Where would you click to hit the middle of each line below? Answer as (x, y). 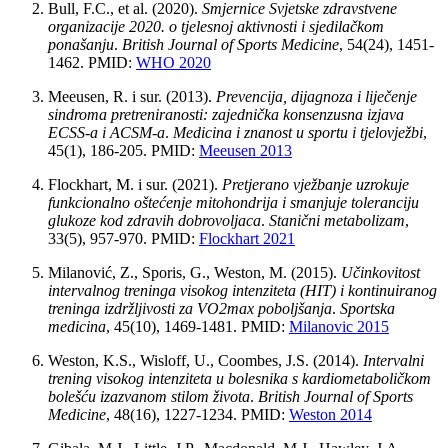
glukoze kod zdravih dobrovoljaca (154, 221)
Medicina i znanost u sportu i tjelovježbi (298, 133)
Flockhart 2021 (247, 239)
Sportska (367, 309)
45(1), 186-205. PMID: (123, 151)
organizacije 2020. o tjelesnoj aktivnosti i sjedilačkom (216, 27)
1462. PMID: (92, 63)
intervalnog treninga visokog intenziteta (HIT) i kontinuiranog (242, 291)
